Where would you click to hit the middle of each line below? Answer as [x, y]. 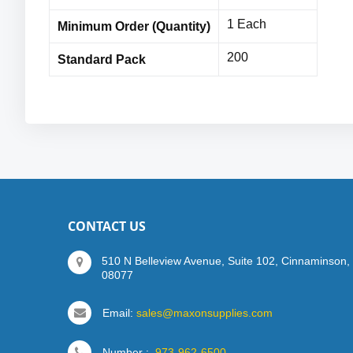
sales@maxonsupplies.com [205, 313]
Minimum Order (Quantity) [134, 26]
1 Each [247, 24]
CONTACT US [107, 226]
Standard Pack [102, 59]
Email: [118, 313]
